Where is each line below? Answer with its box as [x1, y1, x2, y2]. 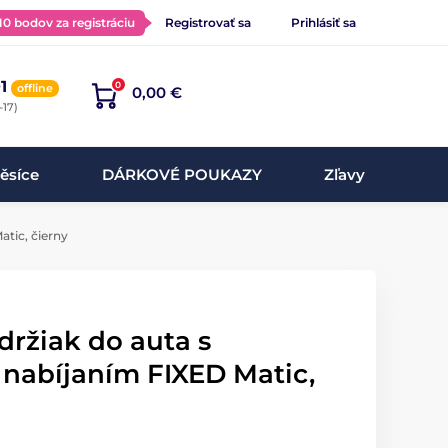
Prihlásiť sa [291, 14, 356, 30]
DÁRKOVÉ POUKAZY [101, 164, 262, 184]
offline [16, 80, 53, 95]
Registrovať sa [165, 14, 251, 30]
